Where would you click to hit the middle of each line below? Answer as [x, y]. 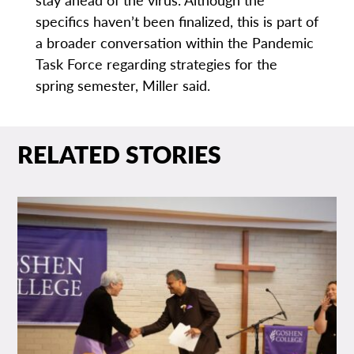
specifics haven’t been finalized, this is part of [177, 21]
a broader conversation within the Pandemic [174, 43]
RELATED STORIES [120, 154]
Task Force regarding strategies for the [156, 64]
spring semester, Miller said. [124, 85]
